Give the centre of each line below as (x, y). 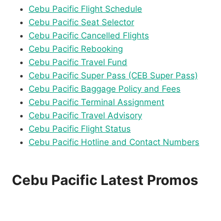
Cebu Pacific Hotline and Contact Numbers (114, 142)
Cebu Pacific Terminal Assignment (96, 102)
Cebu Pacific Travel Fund (78, 62)
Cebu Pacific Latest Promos (105, 180)
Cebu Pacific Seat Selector (81, 22)
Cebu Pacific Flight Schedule (85, 9)
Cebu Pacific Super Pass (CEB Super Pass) (113, 76)
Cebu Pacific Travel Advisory (85, 116)
